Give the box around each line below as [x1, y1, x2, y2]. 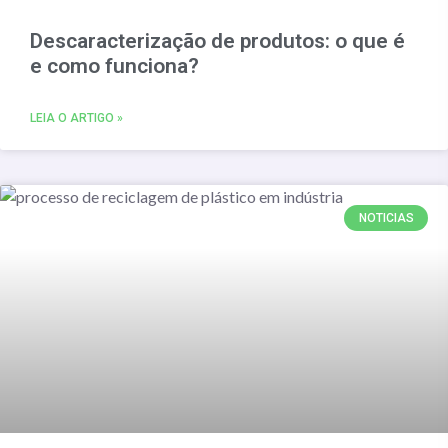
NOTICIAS [358, 210, 414, 225]
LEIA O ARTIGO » [30, 110, 123, 125]
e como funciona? [30, 53, 199, 78]
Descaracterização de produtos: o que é [30, 28, 405, 53]
